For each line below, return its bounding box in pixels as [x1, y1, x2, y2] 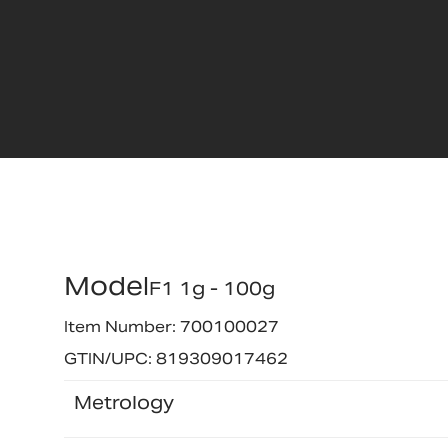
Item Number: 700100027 [63, 317, 279, 337]
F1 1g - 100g [148, 277, 275, 301]
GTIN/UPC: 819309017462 [63, 348, 288, 368]
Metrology [73, 390, 174, 414]
